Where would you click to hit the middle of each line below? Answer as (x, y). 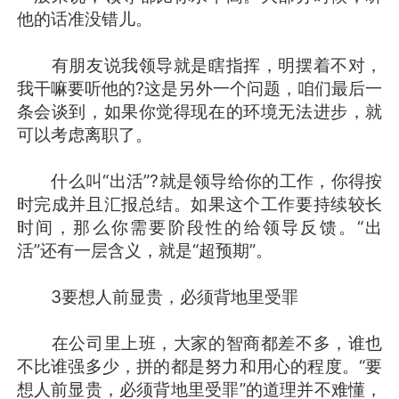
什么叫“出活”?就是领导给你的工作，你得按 (199, 180)
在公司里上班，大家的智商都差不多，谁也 (199, 342)
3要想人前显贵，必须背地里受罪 (157, 296)
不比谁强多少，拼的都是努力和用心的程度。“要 (199, 366)
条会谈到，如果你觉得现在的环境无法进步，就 (199, 111)
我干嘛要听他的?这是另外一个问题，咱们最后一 (199, 88)
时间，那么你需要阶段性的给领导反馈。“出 (199, 227)
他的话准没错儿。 (84, 18)
